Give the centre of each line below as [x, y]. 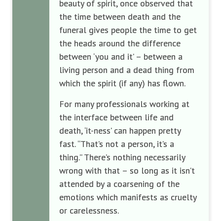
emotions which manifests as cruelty [128, 197]
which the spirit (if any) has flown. [122, 83]
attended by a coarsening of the [119, 184]
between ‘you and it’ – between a [121, 56]
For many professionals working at [124, 104]
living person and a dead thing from [127, 70]
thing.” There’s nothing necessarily [122, 157]
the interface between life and [116, 117]
